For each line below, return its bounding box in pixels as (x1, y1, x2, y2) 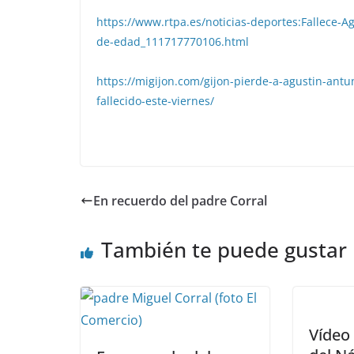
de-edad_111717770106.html (96, 33, 249, 49)
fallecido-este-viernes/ (96, 92, 214, 108)
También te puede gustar (101, 235, 347, 264)
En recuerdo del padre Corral (93, 191, 267, 209)
